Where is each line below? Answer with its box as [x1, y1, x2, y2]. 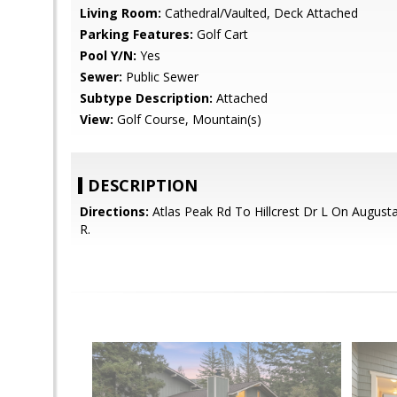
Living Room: [80, 4, 161, 21]
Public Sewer [122, 68, 198, 85]
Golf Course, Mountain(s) [113, 111, 261, 128]
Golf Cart [193, 26, 248, 43]
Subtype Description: [80, 90, 213, 106]
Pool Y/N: [80, 47, 136, 64]
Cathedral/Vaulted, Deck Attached [161, 4, 358, 21]
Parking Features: [80, 26, 193, 43]
